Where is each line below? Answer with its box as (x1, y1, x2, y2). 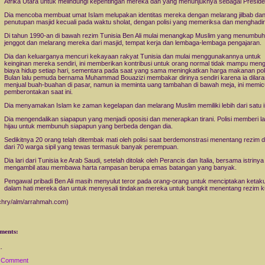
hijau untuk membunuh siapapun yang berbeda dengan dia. (4, 122, 173, 130)
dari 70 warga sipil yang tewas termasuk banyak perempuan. (4, 143, 179, 151)
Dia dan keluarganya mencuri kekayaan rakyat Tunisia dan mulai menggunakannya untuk (4, 53, 261, 60)
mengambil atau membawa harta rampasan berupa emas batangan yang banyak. (4, 164, 237, 172)
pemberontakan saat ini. (4, 88, 73, 96)
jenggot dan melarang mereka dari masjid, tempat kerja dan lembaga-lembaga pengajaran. (4, 39, 261, 47)
